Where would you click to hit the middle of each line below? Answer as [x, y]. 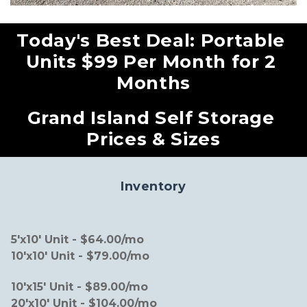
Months [153, 83]
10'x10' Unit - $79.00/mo [80, 256]
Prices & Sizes [153, 139]
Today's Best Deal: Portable [151, 40]
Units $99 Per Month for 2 [151, 61]
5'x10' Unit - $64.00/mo [77, 239]
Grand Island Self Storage [151, 118]
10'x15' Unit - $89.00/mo [79, 286]
